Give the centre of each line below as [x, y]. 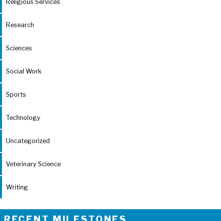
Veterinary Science [33, 164]
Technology [23, 117]
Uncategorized [28, 141]
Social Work [24, 71]
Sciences [19, 48]
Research [20, 25]
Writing [17, 187]
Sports [16, 94]
